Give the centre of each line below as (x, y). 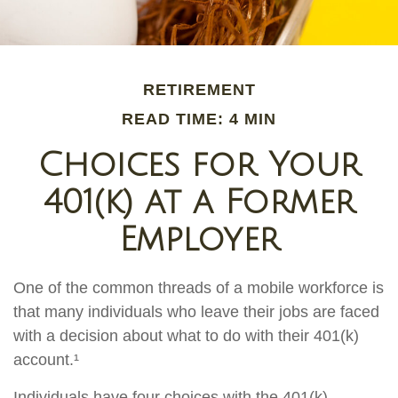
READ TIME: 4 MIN (199, 119)
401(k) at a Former (199, 203)
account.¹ (46, 360)
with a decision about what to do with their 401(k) (186, 336)
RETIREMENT (199, 90)
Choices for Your (199, 166)
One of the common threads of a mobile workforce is (199, 288)
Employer (199, 240)
